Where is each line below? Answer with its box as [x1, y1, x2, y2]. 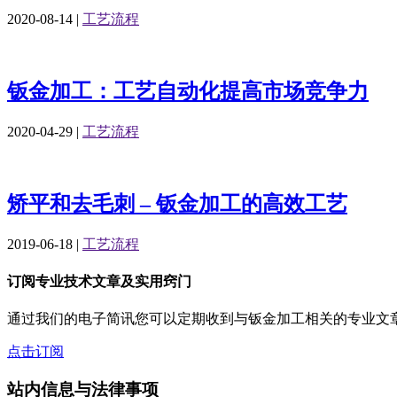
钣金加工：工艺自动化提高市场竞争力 [7, 80, 369, 104]
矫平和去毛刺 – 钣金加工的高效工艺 [7, 192, 347, 216]
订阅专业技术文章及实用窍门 [7, 274, 191, 290]
